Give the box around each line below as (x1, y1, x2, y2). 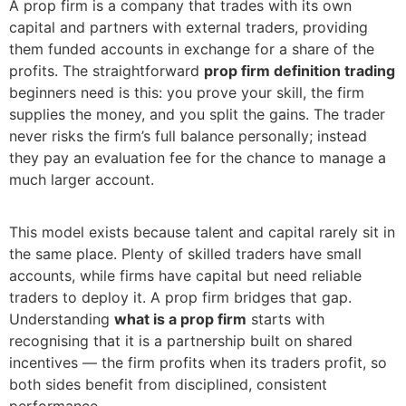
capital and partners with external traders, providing (9, 18, 368, 37)
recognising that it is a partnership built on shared (9, 332, 353, 351)
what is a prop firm (114, 310, 246, 329)
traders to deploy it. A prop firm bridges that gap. (9, 288, 352, 307)
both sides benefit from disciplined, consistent (9, 375, 327, 394)
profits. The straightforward (9, 62, 204, 81)
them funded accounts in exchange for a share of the (9, 40, 374, 59)
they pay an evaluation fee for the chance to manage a (9, 149, 386, 168)
